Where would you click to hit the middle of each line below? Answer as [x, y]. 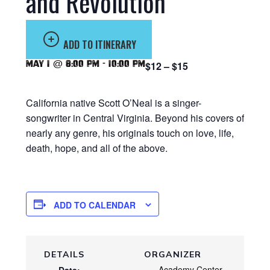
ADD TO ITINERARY [99, 45]
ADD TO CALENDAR [94, 205]
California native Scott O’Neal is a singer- [113, 103]
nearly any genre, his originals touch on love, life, [130, 133]
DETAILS [64, 255]
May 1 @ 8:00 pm [62, 64]
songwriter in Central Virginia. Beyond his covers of [135, 118]
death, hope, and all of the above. [96, 148]
